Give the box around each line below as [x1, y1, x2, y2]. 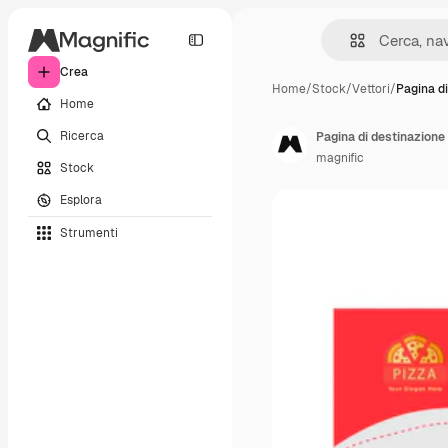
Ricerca [60, 127, 104, 144]
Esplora [60, 191, 102, 208]
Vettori [352, 81, 390, 97]
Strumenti [60, 224, 118, 241]
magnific [316, 150, 364, 166]
